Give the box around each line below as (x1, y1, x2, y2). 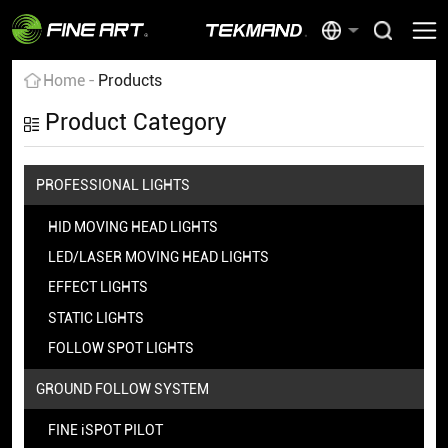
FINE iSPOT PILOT (47, 422, 163, 439)
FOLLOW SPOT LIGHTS (47, 339, 194, 356)
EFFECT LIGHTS (47, 279, 148, 296)
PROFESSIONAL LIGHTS (35, 176, 190, 193)
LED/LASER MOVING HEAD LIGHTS (47, 248, 269, 265)
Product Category (44, 109, 227, 137)
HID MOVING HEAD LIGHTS (47, 218, 218, 235)
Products (98, 72, 163, 91)
